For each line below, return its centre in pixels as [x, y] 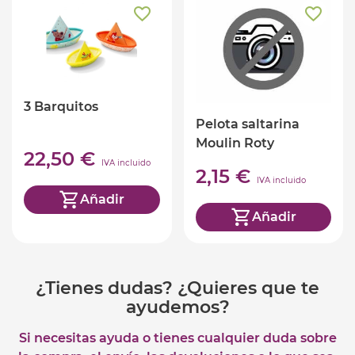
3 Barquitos [61, 106]
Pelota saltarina [247, 124]
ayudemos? [177, 307]
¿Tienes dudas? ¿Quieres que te [177, 288]
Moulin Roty [235, 143]
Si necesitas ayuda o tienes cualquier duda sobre [177, 338]
